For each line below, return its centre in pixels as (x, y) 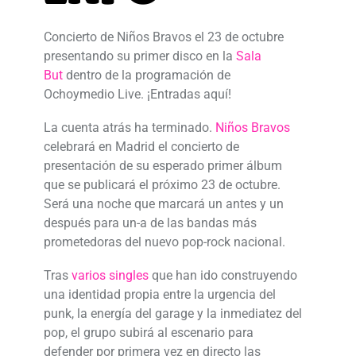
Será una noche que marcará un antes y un (163, 203)
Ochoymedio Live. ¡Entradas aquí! (137, 94)
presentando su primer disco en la (139, 56)
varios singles (110, 275)
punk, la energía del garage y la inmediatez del (172, 313)
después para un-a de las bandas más (150, 222)
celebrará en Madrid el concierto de (141, 146)
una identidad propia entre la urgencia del (159, 294)
